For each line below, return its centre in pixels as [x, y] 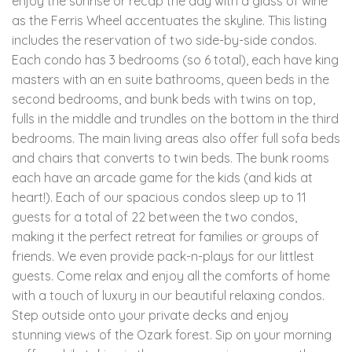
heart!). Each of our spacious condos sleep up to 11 [159, 197]
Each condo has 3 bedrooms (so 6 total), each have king [175, 59]
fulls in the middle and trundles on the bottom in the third [175, 118]
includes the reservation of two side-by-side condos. [164, 40]
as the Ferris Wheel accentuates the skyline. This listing [169, 20]
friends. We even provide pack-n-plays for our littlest [163, 256]
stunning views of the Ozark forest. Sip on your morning [172, 334]
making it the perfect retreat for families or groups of [165, 236]
